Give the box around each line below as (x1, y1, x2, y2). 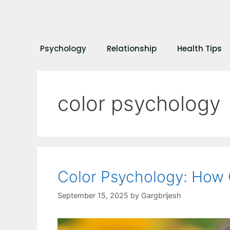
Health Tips (177, 43, 222, 54)
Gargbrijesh (141, 190, 181, 200)
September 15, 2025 (57, 190, 128, 200)
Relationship (106, 43, 157, 54)
